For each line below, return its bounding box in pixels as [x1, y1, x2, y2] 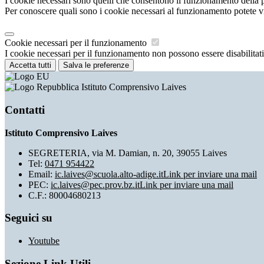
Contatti [5, 103, 45, 116]
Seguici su [5, 212, 52, 225]
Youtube [28, 235, 60, 246]
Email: [28, 169, 55, 179]
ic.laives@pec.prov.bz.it [51, 179, 140, 190]
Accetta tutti [9, 61, 51, 70]
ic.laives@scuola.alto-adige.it [55, 169, 163, 179]
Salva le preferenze [63, 61, 129, 70]
